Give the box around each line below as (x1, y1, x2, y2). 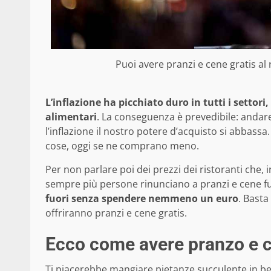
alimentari (45, 110, 97, 124)
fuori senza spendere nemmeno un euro (45, 192, 238, 206)
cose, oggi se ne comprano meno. (45, 139, 199, 153)
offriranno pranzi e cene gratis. (45, 206, 187, 220)
